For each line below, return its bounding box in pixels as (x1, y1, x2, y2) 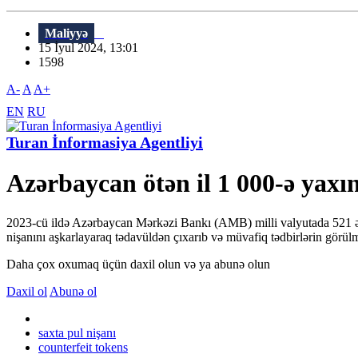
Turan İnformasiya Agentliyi (6, 133, 203, 152)
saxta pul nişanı (38, 325, 116, 340)
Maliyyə (45, 26, 88, 41)
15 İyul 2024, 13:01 (38, 41, 148, 55)
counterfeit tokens (38, 340, 128, 354)
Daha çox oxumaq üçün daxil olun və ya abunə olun (6, 257, 270, 271)
